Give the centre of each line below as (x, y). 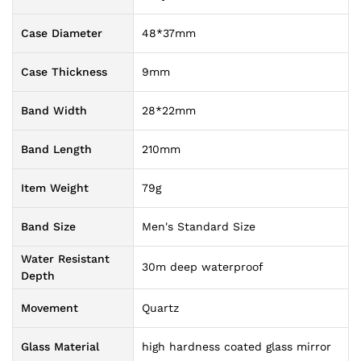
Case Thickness (64, 72)
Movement (50, 308)
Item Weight (55, 188)
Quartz (160, 308)
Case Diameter (62, 33)
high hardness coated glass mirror (237, 347)
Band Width (54, 111)
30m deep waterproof (203, 267)
